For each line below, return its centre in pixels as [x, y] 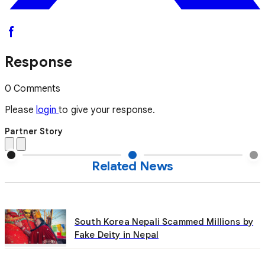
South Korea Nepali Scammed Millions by [164, 221]
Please [21, 110]
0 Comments [33, 88]
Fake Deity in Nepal [117, 234]
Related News [132, 166]
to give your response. [107, 110]
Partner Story [34, 131]
